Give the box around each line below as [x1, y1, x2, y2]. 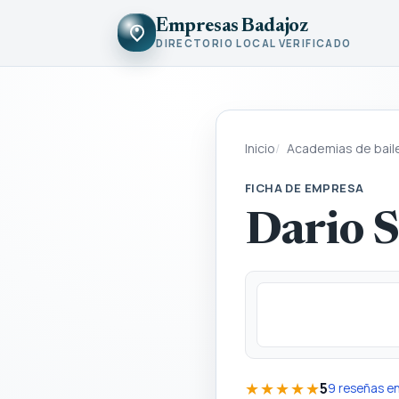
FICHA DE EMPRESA [245, 179, 364, 196]
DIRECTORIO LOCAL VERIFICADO [156, 37, 352, 51]
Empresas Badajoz [156, 16, 308, 37]
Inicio [245, 139, 275, 157]
